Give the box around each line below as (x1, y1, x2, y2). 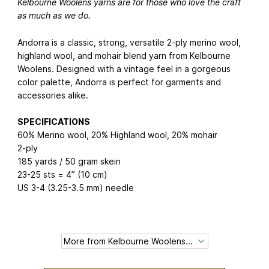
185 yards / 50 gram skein (17, 156, 121, 167)
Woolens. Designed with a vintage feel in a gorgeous (17, 63, 231, 74)
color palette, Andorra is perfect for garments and (17, 76, 221, 87)
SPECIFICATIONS (17, 116, 90, 127)
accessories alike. (17, 89, 88, 100)
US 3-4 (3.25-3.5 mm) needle (17, 183, 134, 193)
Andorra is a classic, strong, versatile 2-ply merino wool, (17, 37, 241, 47)
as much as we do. (17, 10, 91, 20)
